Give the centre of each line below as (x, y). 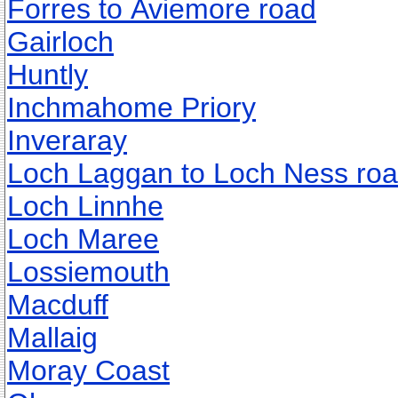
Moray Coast (88, 370)
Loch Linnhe (85, 206)
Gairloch (60, 42)
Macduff (58, 305)
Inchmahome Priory (131, 107)
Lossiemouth (88, 272)
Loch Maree (83, 239)
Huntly (48, 75)
